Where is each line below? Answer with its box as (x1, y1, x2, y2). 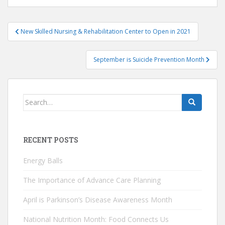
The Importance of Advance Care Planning (23, 175, 161, 185)
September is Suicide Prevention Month (93, 55, 206, 64)
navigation (7, 33, 74, 49)
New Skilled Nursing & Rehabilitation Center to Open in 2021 (21, 27, 191, 36)
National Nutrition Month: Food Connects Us (23, 214, 169, 224)
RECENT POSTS (23, 135, 78, 145)
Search (23, 94, 47, 104)
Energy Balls (23, 155, 63, 165)
